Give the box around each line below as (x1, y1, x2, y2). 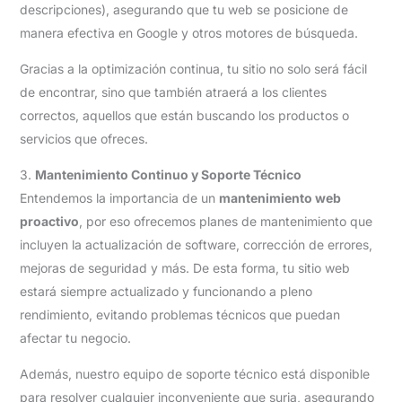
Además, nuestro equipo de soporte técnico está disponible (19, 365, 370, 381)
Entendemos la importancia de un (19, 189, 219, 205)
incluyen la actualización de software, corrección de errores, (19, 236, 372, 252)
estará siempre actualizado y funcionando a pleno (19, 283, 312, 299)
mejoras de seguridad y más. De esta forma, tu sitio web (19, 259, 350, 275)
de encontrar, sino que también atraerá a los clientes (19, 83, 327, 100)
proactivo (19, 213, 79, 229)
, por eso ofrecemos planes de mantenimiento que (78, 213, 372, 229)
